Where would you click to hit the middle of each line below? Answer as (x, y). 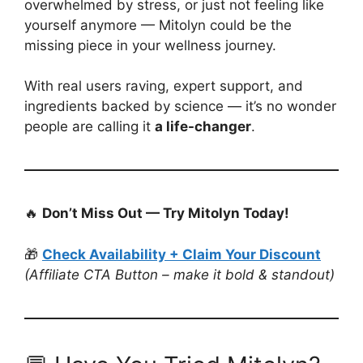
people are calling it (90, 127)
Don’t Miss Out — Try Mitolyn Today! (166, 214)
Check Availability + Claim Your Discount (181, 254)
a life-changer (203, 127)
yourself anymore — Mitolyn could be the (158, 25)
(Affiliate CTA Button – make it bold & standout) (179, 274)
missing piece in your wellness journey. (150, 45)
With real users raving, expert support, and (164, 86)
